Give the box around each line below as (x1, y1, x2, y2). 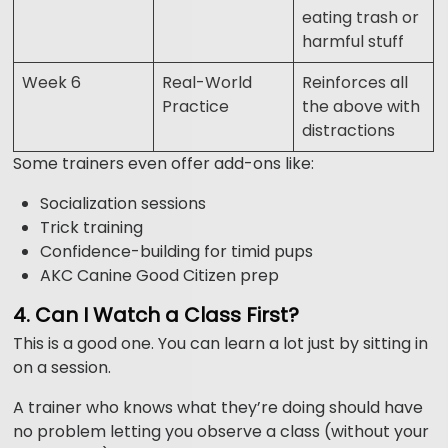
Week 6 (22, 71, 82, 95)
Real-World (162, 71, 253, 95)
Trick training (40, 216, 144, 240)
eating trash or (302, 6, 420, 30)
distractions (302, 119, 396, 143)
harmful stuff (302, 30, 405, 54)
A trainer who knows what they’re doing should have (13, 396, 424, 420)
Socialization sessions (40, 192, 207, 216)
